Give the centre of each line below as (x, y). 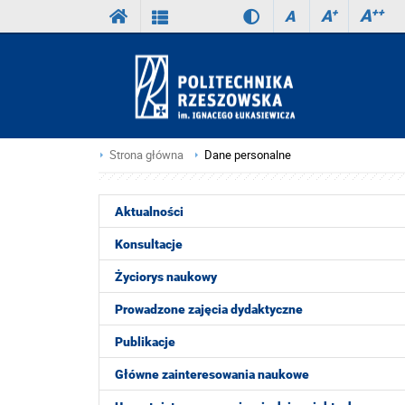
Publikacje (145, 342)
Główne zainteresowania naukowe (212, 374)
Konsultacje (149, 244)
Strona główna (146, 155)
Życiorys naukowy (166, 277)
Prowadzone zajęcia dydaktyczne (209, 309)
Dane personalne (248, 155)
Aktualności (149, 212)
